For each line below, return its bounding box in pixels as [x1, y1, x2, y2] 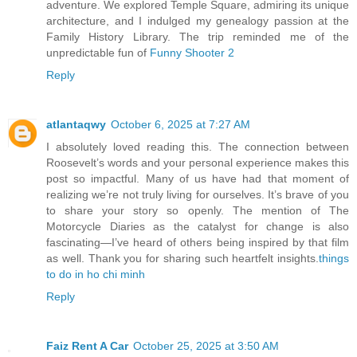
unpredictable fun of [46, 46, 150, 60]
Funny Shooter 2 [150, 46, 234, 60]
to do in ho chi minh [46, 268, 145, 281]
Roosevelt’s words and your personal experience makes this [46, 156, 349, 170]
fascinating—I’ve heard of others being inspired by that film [46, 236, 349, 249]
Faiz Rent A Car [46, 339, 128, 353]
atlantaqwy [46, 118, 106, 131]
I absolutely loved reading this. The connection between [46, 140, 349, 154]
